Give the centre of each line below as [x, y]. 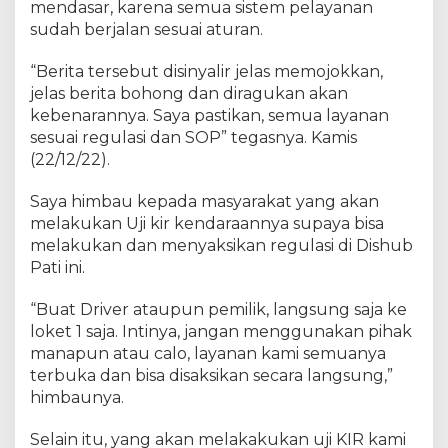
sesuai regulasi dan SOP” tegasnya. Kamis [193, 137]
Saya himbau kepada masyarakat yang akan [204, 201]
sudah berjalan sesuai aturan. [146, 29]
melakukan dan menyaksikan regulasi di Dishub [221, 245]
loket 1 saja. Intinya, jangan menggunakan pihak [221, 331]
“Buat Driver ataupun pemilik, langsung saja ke [218, 309]
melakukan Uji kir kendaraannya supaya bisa [207, 223]
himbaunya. [77, 397]
